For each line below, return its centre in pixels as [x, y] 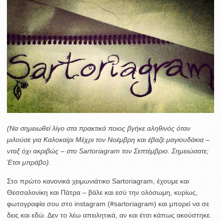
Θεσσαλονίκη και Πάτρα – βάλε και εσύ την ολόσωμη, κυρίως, [102, 192]
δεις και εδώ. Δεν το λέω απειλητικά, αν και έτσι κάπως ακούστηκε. [109, 215]
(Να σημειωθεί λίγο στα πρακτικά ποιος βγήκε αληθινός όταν [99, 128]
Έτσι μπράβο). [29, 162]
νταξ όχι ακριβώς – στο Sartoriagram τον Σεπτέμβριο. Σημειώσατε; [108, 151]
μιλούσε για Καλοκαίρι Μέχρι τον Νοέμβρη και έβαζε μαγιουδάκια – [108, 139]
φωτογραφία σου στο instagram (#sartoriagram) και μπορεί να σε [108, 203]
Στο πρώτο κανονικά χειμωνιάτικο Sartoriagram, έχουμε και [98, 181]
